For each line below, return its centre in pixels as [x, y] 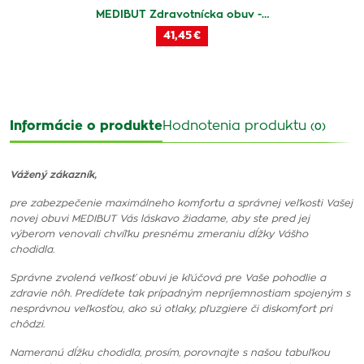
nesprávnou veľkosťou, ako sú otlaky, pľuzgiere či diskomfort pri [171, 309]
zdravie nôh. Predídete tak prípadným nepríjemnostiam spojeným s [180, 293]
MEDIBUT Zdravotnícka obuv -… [182, 15]
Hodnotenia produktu [236, 126]
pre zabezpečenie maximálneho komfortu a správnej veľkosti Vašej [181, 203]
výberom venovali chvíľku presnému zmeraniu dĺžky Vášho [159, 234]
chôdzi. [27, 324]
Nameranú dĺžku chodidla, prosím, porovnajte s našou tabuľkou [170, 353]
